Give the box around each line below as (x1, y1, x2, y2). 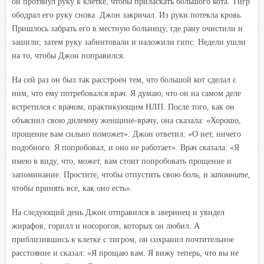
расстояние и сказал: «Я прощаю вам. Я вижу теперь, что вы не (12, 248, 239, 258)
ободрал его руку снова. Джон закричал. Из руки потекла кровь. (12, 10, 243, 19)
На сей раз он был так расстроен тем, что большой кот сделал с (12, 75, 236, 84)
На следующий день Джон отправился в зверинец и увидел (12, 207, 225, 217)
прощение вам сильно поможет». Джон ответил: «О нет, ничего (12, 129, 241, 138)
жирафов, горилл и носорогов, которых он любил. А (12, 221, 200, 230)
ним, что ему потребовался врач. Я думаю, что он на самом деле (12, 88, 241, 98)
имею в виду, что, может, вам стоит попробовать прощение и (12, 156, 232, 166)
